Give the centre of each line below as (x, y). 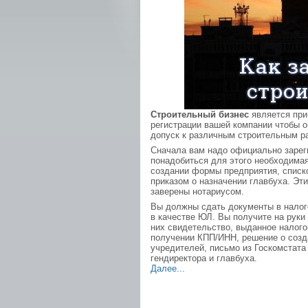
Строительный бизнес (200, 114)
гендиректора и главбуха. (204, 258)
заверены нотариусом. (197, 191)
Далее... (168, 268)
